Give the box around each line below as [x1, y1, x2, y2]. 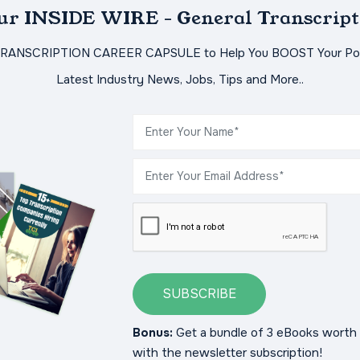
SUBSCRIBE [162, 285, 236, 303]
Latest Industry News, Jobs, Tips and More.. [56, 72, 304, 88]
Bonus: [132, 325, 173, 342]
